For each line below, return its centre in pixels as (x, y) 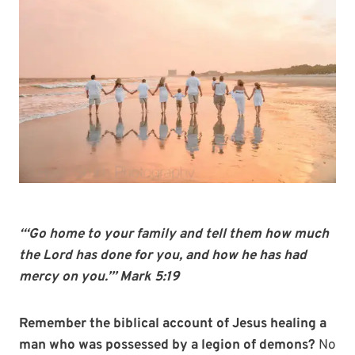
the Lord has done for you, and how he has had (163, 256)
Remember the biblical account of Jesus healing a (173, 324)
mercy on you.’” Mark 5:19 (99, 278)
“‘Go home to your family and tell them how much (174, 235)
